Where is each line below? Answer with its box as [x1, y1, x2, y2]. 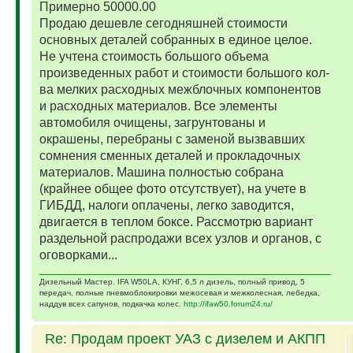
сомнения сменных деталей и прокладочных [39, 149, 300, 163]
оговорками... [39, 248, 117, 262]
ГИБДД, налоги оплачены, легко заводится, [39, 199, 294, 213]
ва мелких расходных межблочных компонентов [39, 83, 321, 97]
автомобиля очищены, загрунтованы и [39, 116, 266, 130]
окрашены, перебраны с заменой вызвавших [39, 132, 305, 147]
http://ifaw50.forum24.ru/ [183, 299, 273, 309]
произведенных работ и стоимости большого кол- [39, 66, 329, 80]
